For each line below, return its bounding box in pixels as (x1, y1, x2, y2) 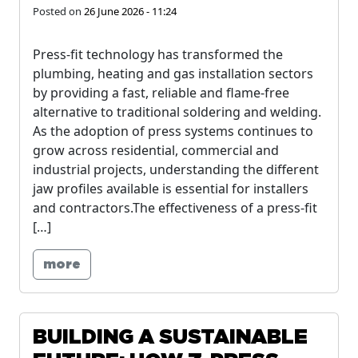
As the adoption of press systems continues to (33, 122, 313, 140)
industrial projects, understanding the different (33, 161, 319, 178)
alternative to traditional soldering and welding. (33, 103, 321, 121)
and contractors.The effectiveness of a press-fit (33, 199, 317, 217)
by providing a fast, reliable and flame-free (33, 84, 289, 101)
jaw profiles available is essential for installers (33, 180, 308, 197)
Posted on (33, 4, 84, 18)
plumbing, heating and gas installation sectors (33, 65, 313, 82)
